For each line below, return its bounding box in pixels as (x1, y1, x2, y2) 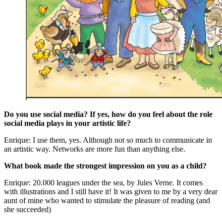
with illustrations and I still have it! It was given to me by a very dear (4, 187, 218, 196)
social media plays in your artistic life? (4, 118, 131, 127)
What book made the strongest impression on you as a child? (4, 161, 207, 170)
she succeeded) (4, 205, 51, 214)
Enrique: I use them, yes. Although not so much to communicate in (4, 135, 212, 144)
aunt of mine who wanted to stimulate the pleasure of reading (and (4, 196, 210, 205)
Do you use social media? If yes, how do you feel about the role (4, 110, 213, 118)
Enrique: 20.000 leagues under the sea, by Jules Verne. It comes (4, 178, 203, 187)
